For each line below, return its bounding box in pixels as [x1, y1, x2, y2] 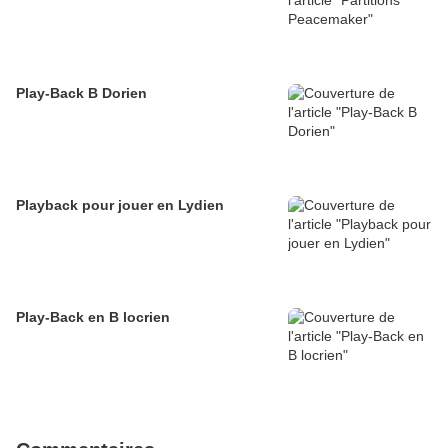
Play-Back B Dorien [16, 85, 147, 102]
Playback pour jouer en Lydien [16, 197, 224, 214]
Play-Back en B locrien [16, 309, 170, 326]
